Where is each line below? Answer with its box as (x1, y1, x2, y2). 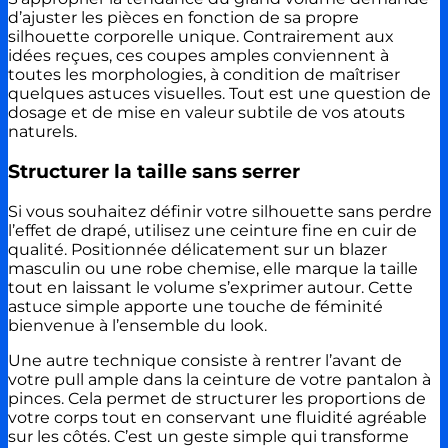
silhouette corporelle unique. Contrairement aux (8, 27, 394, 47)
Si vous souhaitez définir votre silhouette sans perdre (8, 201, 432, 221)
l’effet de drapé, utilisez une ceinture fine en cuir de (8, 220, 417, 240)
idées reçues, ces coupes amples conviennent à (8, 46, 389, 66)
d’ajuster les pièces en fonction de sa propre (8, 8, 359, 28)
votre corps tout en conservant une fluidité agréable (8, 407, 427, 427)
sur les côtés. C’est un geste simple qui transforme (8, 426, 409, 446)
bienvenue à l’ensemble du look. (8, 315, 267, 335)
